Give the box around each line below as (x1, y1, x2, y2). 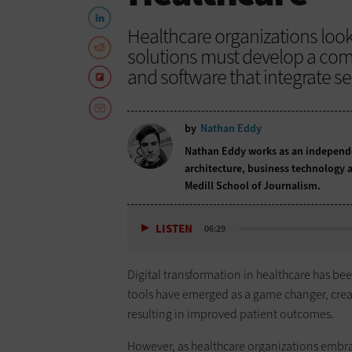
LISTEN (156, 220, 192, 236)
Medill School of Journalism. (185, 178, 323, 194)
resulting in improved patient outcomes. (127, 305, 334, 322)
